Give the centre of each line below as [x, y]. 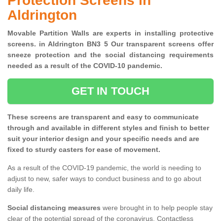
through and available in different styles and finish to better [108, 128]
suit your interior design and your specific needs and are [103, 139]
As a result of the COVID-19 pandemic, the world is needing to [104, 168]
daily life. [21, 190]
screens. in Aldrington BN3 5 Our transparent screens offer [110, 44]
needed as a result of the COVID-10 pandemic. [87, 66]
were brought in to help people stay [157, 208]
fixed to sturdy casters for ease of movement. [84, 150]
